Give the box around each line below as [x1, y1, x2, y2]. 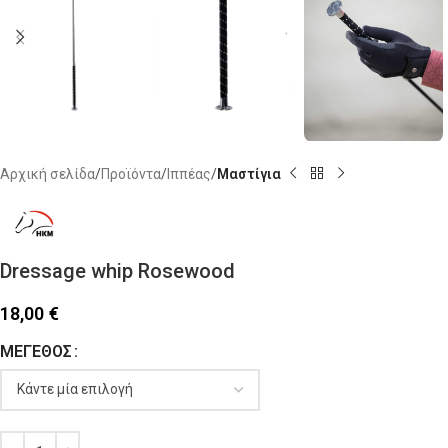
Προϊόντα [101, 165, 161, 182]
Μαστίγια [217, 165, 281, 182]
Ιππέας [167, 165, 211, 182]
